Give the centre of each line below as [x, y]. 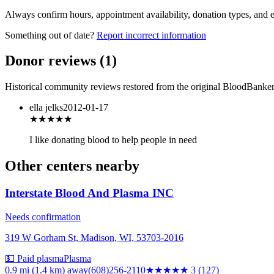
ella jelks [46, 108]
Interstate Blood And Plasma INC [89, 193]
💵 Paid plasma [34, 258]
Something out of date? [50, 35]
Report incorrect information [151, 35]
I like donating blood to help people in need [113, 140]
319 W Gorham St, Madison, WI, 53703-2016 [94, 237]
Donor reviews [52, 61]
